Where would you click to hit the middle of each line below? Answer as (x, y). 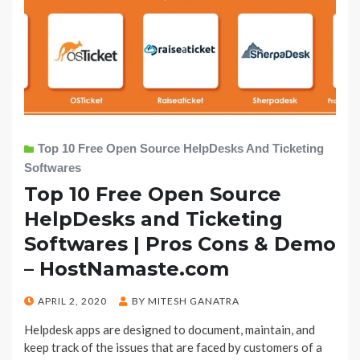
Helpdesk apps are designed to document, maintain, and (170, 330)
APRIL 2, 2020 (72, 301)
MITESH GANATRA (194, 301)
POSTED (44, 301)
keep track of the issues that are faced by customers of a (173, 348)
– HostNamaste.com (127, 269)
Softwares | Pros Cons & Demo (180, 244)
